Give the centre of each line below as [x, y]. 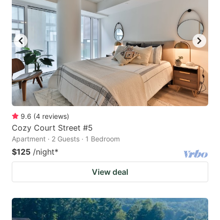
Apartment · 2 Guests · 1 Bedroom [66, 138]
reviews [55, 116]
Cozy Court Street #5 [52, 127]
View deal [110, 172]
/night [44, 151]
